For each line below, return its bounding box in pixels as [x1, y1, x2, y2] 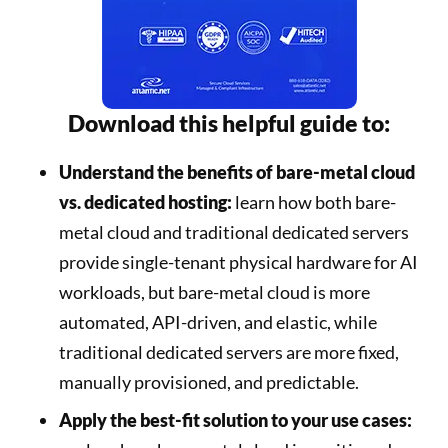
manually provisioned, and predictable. [59, 371, 359, 393]
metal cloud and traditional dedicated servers [59, 221, 409, 243]
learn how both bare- [232, 191, 396, 213]
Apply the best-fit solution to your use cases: [59, 409, 412, 431]
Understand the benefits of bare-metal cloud [59, 161, 415, 183]
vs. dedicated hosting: [59, 191, 232, 213]
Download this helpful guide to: [68, 109, 390, 137]
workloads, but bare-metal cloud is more [59, 281, 370, 303]
